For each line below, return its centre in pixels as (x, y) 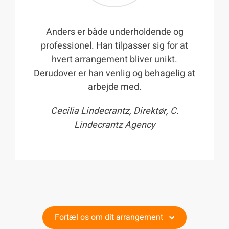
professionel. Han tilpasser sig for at (114, 46)
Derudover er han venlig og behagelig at (114, 74)
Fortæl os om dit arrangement (109, 217)
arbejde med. (114, 87)
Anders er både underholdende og (114, 32)
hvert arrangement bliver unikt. (114, 60)
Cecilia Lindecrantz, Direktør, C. (114, 111)
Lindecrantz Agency (114, 125)
